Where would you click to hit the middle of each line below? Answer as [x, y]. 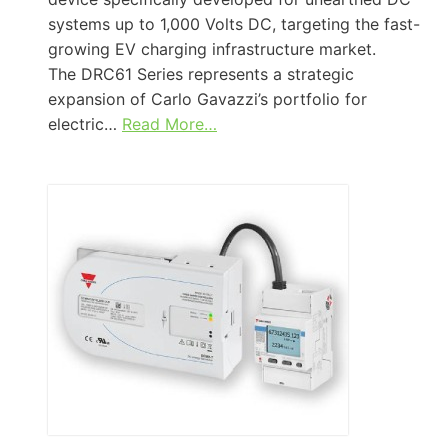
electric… [85, 123]
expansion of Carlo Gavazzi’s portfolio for [207, 98]
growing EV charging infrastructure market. [214, 48]
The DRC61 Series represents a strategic [201, 73]
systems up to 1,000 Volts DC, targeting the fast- [234, 23]
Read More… [169, 123]
